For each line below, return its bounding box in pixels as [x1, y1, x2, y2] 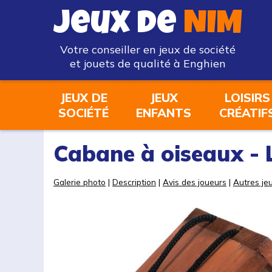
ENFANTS [136, 105, 192, 120]
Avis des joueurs [163, 177, 226, 187]
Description [112, 177, 156, 187]
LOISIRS [224, 90, 270, 105]
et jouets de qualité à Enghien [70, 56, 226, 70]
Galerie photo [53, 177, 106, 187]
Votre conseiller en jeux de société [60, 42, 236, 56]
